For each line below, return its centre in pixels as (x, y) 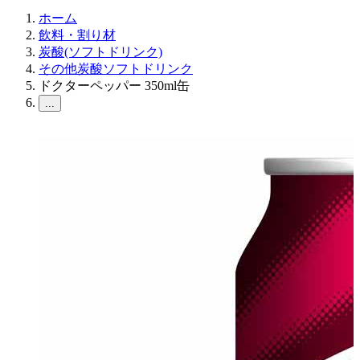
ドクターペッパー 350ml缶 (114, 86)
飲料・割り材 (77, 35)
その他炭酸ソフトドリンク (116, 69)
